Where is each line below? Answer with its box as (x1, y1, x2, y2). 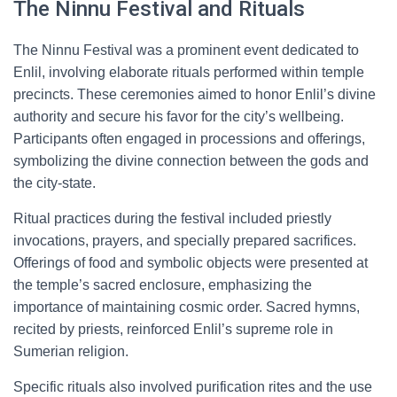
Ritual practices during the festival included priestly (13, 211, 331, 226)
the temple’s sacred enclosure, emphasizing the (13, 277, 312, 292)
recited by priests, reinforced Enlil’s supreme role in (13, 322, 333, 337)
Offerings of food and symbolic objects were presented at (13, 255, 368, 270)
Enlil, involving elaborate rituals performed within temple (13, 65, 364, 80)
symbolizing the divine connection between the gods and (13, 153, 369, 168)
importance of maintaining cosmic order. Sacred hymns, (13, 300, 360, 315)
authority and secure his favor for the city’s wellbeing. (13, 109, 344, 124)
